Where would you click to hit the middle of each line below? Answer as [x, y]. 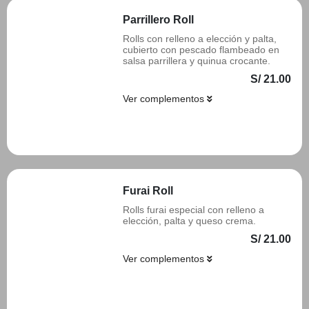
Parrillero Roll [158, 20]
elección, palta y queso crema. [189, 221]
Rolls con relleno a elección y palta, [200, 39]
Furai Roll [148, 191]
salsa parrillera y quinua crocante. [197, 61]
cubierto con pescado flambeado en [201, 50]
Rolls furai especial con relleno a [193, 210]
